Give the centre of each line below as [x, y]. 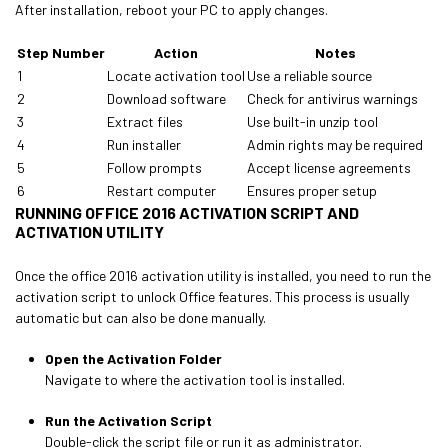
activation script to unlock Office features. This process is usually [212, 296]
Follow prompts [154, 167]
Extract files [145, 121]
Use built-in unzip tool [312, 121]
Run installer [144, 144]
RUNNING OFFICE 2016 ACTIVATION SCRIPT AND [187, 212]
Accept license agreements [329, 167]
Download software [166, 98]
